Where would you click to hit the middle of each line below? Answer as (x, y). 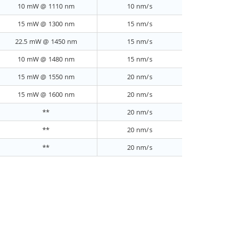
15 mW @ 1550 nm (46, 77)
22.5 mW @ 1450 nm (46, 42)
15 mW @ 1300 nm (46, 24)
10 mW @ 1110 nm (46, 6)
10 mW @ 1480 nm (46, 59)
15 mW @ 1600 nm (46, 95)
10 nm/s (140, 6)
